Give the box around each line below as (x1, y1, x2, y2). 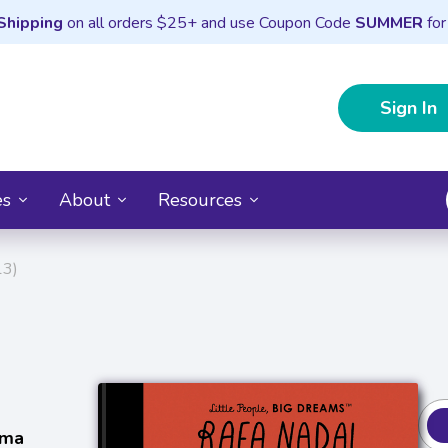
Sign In (380, 95, 437, 120)
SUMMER (354, 12, 423, 34)
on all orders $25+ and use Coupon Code (62, 12, 355, 34)
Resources (158, 187, 242, 212)
